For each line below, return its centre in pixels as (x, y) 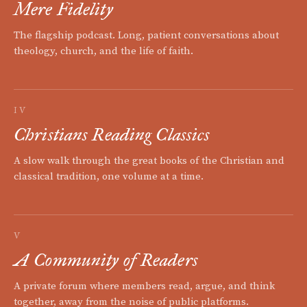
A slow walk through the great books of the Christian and (149, 161)
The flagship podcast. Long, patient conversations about (146, 36)
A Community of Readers (106, 260)
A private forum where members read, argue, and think (144, 286)
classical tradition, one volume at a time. (109, 177)
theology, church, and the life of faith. (103, 51)
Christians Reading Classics (112, 135)
